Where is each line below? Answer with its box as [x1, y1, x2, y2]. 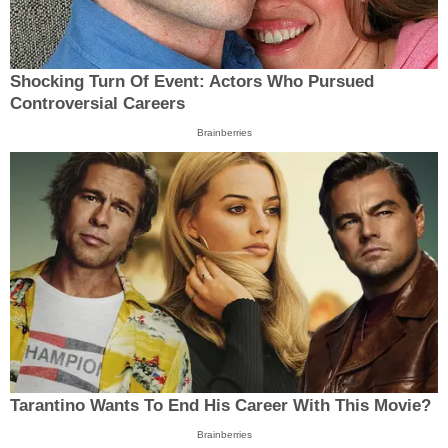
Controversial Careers [10, 93, 185, 113]
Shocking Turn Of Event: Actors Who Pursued [10, 71, 374, 91]
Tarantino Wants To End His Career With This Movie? [10, 396, 431, 416]
